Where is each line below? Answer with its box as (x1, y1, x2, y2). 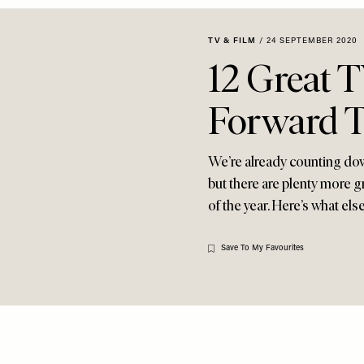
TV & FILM (208, 37, 256, 45)
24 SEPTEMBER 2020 (266, 37, 357, 45)
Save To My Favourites (221, 244, 304, 253)
